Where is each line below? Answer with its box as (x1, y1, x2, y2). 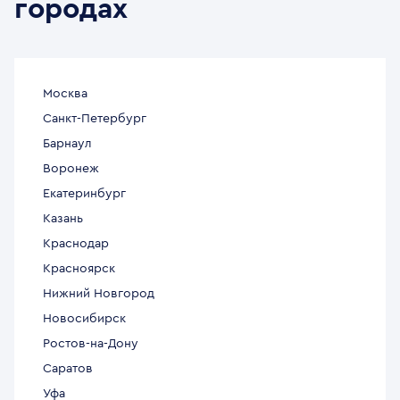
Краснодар (43, 237, 109, 251)
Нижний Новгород (43, 287, 154, 301)
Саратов (43, 362, 93, 376)
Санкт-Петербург (43, 112, 146, 126)
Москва (43, 87, 87, 101)
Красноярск (43, 262, 115, 276)
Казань (43, 212, 83, 226)
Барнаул (43, 137, 92, 151)
